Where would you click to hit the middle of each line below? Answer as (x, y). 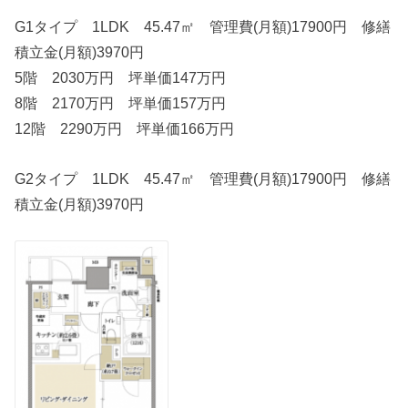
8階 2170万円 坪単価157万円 (121, 103)
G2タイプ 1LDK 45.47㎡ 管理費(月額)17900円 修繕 (203, 178)
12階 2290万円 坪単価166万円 (125, 129)
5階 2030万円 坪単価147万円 (121, 78)
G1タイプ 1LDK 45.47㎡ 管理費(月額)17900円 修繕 (203, 27)
